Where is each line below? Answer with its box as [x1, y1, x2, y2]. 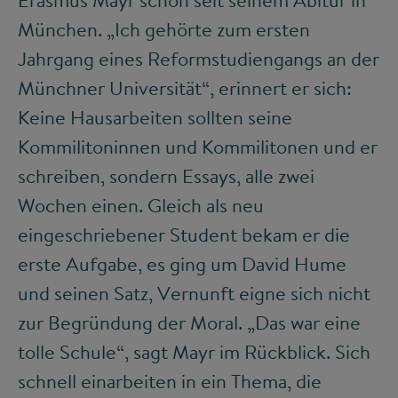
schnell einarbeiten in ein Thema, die [18, 368, 322, 395]
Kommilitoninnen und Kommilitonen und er [18, 133, 378, 161]
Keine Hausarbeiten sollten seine [18, 104, 292, 131]
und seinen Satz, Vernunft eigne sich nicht [18, 280, 370, 307]
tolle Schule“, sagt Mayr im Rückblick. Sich [18, 338, 370, 366]
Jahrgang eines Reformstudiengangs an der [18, 45, 379, 73]
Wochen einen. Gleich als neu [18, 192, 264, 219]
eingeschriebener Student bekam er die [18, 221, 350, 249]
